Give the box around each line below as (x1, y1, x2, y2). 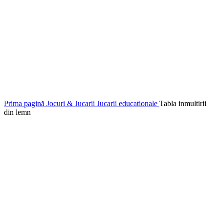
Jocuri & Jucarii (46, 99, 97, 108)
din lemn (4, 108, 31, 116)
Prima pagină (4, 99, 46, 108)
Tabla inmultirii (159, 99, 206, 108)
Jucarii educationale (97, 99, 159, 108)
